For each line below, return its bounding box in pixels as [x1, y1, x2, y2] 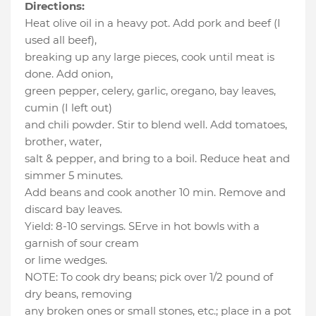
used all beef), [25, 33, 97, 47]
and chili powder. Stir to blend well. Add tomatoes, [25, 118, 287, 132]
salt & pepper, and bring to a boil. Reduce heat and [25, 152, 290, 166]
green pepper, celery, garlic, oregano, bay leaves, [25, 84, 276, 98]
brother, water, [25, 135, 102, 149]
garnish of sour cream [25, 236, 139, 250]
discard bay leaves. [25, 202, 122, 217]
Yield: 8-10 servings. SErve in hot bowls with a [25, 219, 260, 233]
